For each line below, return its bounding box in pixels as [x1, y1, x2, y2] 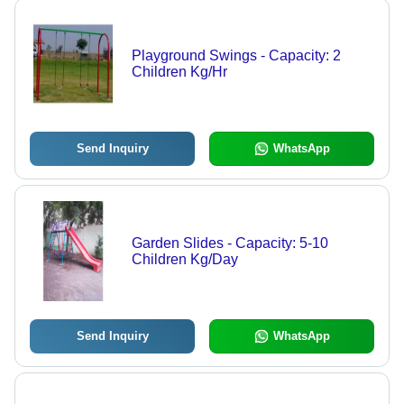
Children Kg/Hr [131, 63, 227, 79]
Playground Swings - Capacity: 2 [131, 47, 341, 63]
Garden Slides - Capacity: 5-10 [131, 234, 328, 251]
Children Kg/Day [131, 251, 238, 267]
